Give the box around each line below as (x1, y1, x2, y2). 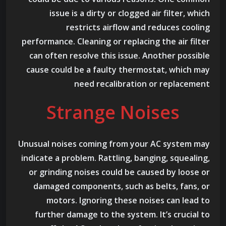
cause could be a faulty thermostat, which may (26, 64, 210, 76)
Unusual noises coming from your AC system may (18, 138, 210, 150)
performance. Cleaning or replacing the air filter (22, 36, 210, 47)
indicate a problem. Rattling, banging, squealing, (21, 152, 210, 164)
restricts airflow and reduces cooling (66, 22, 210, 33)
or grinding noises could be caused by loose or (29, 166, 210, 178)
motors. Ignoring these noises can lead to (46, 195, 210, 206)
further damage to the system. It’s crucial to (35, 209, 210, 220)
